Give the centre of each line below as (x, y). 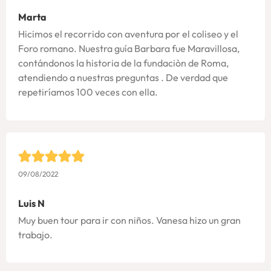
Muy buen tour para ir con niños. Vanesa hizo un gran (129, 220)
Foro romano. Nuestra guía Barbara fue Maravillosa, (129, 49)
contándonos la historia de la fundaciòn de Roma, (123, 63)
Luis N (31, 203)
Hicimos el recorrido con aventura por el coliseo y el (128, 34)
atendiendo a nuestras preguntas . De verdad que (123, 78)
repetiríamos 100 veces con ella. (88, 92)
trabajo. (35, 234)
